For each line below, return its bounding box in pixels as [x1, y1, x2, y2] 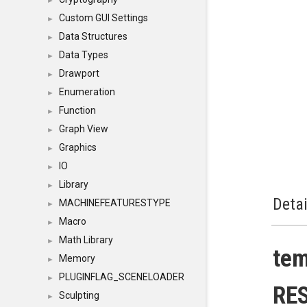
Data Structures [59, 31, 127, 42]
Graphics [59, 142, 97, 153]
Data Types [59, 49, 108, 60]
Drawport [59, 68, 99, 79]
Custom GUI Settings [59, 12, 148, 23]
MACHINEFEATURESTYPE [59, 197, 171, 208]
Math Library [59, 234, 113, 245]
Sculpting [59, 290, 99, 301]
